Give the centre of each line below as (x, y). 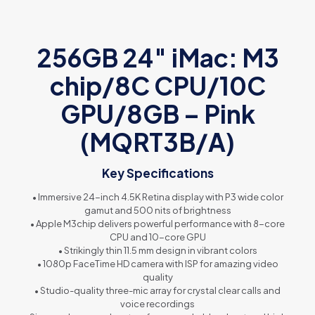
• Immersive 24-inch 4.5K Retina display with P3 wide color (157, 197)
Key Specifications (157, 173)
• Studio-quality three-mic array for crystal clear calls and (157, 290)
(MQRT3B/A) (157, 142)
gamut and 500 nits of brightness (157, 210)
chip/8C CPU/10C (157, 86)
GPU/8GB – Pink (157, 114)
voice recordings (157, 304)
